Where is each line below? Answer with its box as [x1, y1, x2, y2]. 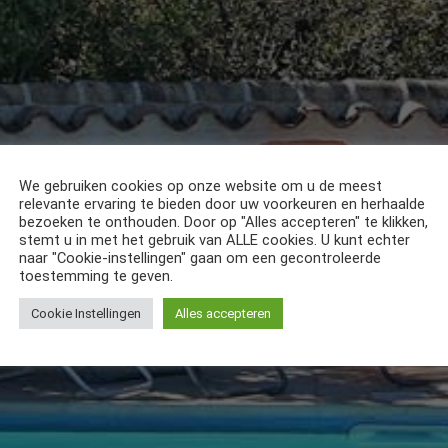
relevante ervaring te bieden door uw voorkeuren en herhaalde [19, 194, 425, 213]
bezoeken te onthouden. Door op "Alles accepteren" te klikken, [19, 212, 428, 231]
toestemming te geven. [19, 266, 173, 285]
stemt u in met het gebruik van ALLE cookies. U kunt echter [19, 230, 410, 249]
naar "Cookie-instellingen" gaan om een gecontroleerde [19, 248, 381, 267]
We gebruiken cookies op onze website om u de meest [19, 176, 382, 195]
